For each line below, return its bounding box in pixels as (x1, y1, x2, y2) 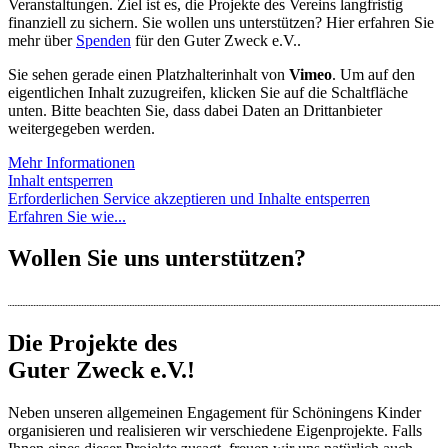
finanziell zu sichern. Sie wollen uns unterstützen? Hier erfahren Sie (8, 13, 434, 31)
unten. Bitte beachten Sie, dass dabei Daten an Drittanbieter (8, 101, 382, 119)
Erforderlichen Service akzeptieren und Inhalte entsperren (8, 189, 370, 207)
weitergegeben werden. (8, 119, 155, 137)
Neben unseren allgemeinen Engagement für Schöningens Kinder (8, 404, 421, 422)
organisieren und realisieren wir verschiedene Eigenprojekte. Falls (8, 422, 422, 440)
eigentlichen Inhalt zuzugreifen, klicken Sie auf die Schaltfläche (8, 83, 408, 101)
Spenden (76, 31, 131, 49)
